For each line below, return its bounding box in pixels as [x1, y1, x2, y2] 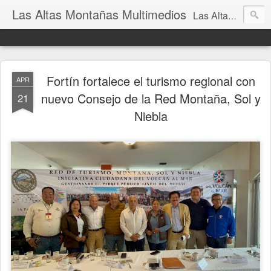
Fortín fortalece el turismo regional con [46, 72, 255, 90]
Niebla [134, 107, 168, 125]
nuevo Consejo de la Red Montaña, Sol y [41, 90, 261, 107]
